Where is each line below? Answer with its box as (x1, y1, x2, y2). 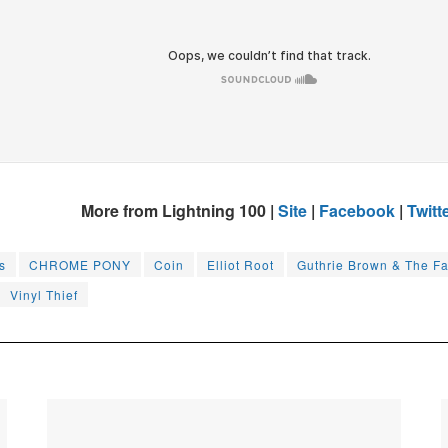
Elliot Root (207, 256, 274, 274)
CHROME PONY (29, 256, 131, 274)
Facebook (319, 199, 395, 223)
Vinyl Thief (10, 286, 78, 304)
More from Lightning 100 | (81, 199, 278, 223)
